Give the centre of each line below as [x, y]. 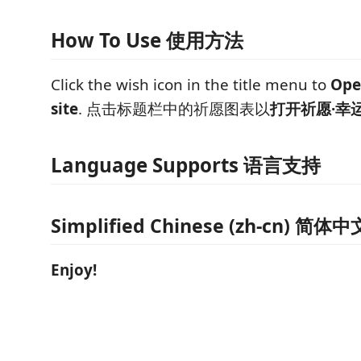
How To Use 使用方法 [147, 40]
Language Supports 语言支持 [186, 165]
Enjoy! [74, 270]
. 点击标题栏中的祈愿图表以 [174, 109]
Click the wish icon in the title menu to [191, 85]
